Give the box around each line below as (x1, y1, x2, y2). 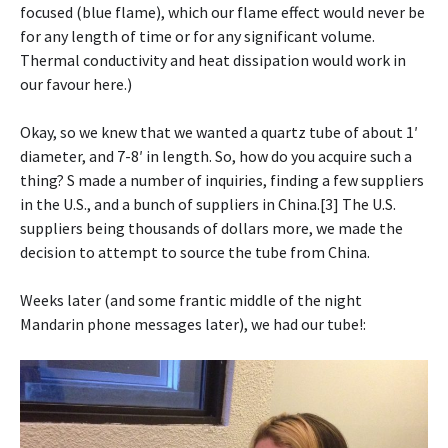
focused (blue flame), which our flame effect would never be (20, 2, 425, 23)
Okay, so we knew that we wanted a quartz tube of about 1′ (20, 122, 418, 143)
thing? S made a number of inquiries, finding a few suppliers (20, 170, 424, 191)
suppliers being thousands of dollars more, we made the (20, 218, 403, 239)
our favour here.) (20, 74, 132, 95)
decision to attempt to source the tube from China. (20, 242, 370, 263)
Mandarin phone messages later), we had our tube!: (20, 314, 366, 335)
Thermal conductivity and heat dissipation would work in (20, 50, 406, 71)
